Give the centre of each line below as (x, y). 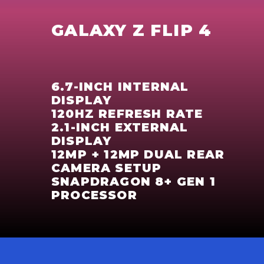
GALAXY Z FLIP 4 (132, 30)
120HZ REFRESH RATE (127, 114)
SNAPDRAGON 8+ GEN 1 (133, 182)
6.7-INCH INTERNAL (120, 87)
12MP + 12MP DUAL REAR (138, 155)
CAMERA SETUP (107, 168)
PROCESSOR (94, 195)
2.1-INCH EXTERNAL (120, 128)
